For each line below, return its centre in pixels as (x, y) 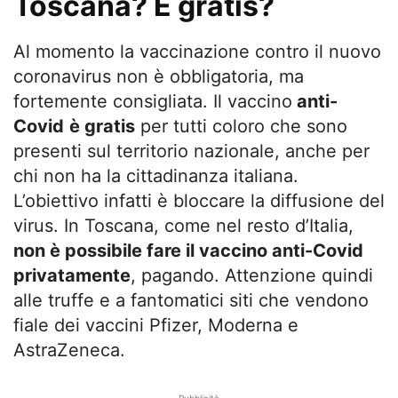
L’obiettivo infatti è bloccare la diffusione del (199, 200)
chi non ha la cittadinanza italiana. (156, 175)
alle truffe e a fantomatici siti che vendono (191, 300)
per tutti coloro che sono (241, 126)
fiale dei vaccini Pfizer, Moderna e (156, 325)
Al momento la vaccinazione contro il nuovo (197, 51)
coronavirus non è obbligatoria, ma (159, 76)
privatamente (72, 275)
